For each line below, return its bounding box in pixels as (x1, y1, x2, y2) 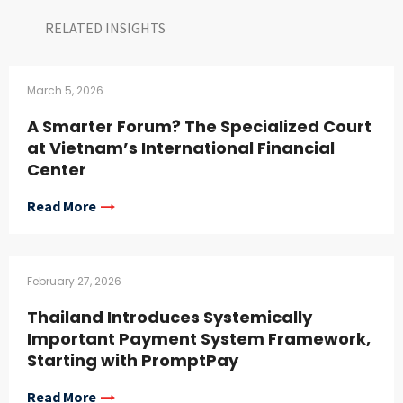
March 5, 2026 (27, 83, 103, 99)
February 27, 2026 (27, 273, 121, 290)
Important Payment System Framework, (27, 327, 371, 351)
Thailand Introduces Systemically (27, 306, 312, 329)
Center (27, 158, 86, 182)
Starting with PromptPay (27, 349, 238, 372)
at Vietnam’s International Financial (27, 137, 335, 160)
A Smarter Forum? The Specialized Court (27, 115, 372, 139)
